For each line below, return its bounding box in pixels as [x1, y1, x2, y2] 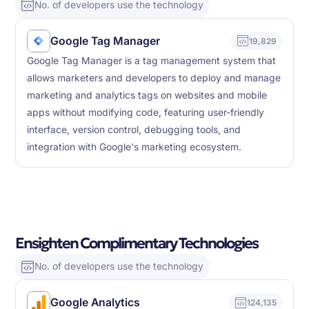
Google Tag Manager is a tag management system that [27, 55, 277, 67]
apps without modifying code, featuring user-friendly [27, 107, 265, 119]
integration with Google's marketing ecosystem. [27, 141, 242, 153]
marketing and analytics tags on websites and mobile [27, 90, 268, 101]
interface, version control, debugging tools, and [27, 124, 241, 136]
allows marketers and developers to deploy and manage [27, 72, 281, 84]
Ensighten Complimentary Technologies [15, 234, 259, 253]
